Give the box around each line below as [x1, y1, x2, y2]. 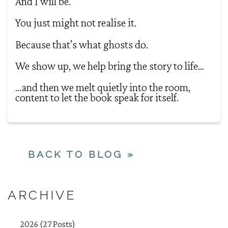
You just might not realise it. [15, 16, 136, 30]
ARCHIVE [8, 187, 76, 203]
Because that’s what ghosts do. [15, 38, 148, 51]
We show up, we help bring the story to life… [15, 59, 204, 72]
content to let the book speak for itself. [15, 91, 179, 104]
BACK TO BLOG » [28, 148, 135, 160]
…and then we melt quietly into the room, [15, 81, 190, 94]
